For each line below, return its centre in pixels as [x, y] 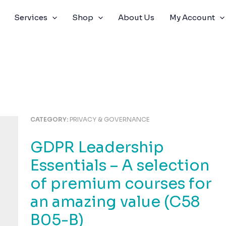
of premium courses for [121, 184]
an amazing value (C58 [116, 202]
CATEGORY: [50, 119]
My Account [192, 17]
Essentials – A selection [120, 166]
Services [31, 17]
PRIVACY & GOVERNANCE [110, 119]
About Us [136, 17]
